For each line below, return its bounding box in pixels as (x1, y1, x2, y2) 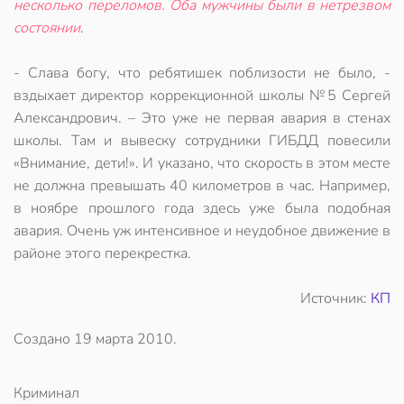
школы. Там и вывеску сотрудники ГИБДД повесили (14, 131, 390, 151)
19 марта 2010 (74, 329, 173, 349)
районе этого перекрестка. (14, 243, 191, 263)
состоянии (14, 18, 80, 38)
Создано (14, 329, 74, 349)
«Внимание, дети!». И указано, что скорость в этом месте (14, 153, 390, 173)
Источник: (300, 289, 371, 308)
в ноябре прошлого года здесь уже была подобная (14, 198, 390, 218)
